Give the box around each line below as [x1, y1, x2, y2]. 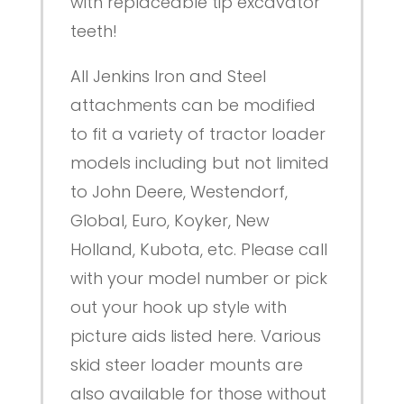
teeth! [69, 20, 117, 43]
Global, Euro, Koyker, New [69, 209, 270, 233]
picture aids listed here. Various [69, 325, 321, 348]
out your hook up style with [69, 296, 287, 319]
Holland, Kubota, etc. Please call [69, 238, 327, 262]
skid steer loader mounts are [69, 353, 303, 377]
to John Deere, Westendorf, [69, 180, 288, 204]
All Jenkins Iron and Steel [69, 65, 266, 88]
